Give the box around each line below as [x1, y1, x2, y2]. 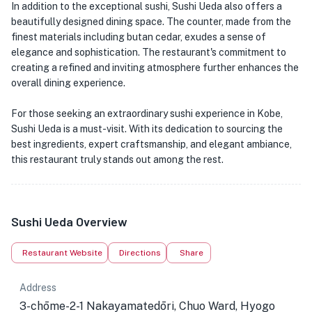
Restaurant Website [22, 248, 102, 258]
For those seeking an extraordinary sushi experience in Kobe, [11, 108, 283, 119]
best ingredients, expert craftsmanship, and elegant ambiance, [11, 139, 292, 150]
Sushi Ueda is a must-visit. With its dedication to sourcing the [11, 123, 283, 134]
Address [19, 282, 56, 293]
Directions [119, 248, 161, 258]
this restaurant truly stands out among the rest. [11, 154, 224, 165]
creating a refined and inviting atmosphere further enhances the [11, 62, 299, 73]
